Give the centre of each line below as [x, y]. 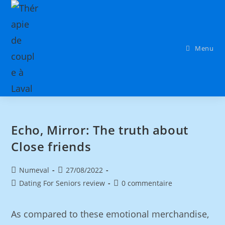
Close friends [51, 146]
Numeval [34, 170]
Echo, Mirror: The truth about [100, 130]
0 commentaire [147, 183]
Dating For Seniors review [62, 183]
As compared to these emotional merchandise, [110, 214]
